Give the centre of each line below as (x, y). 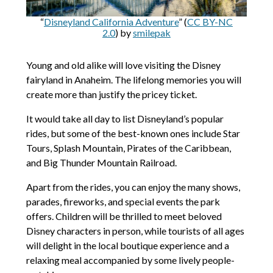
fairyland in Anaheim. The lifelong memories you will (133, 79)
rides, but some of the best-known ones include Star (133, 133)
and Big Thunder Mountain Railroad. (101, 162)
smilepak (151, 32)
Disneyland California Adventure (111, 21)
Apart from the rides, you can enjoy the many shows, (133, 186)
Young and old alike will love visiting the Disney (123, 65)
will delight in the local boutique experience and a (127, 245)
